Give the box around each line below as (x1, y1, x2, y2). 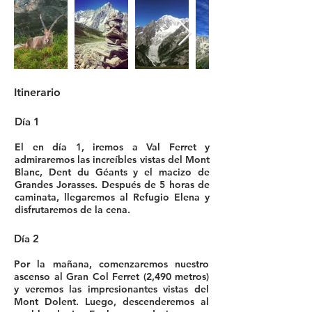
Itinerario (14, 86, 61, 99)
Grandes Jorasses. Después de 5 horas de (15, 178, 210, 191)
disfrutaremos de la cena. (15, 203, 130, 216)
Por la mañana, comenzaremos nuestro (14, 258, 209, 270)
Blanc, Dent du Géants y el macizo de (15, 166, 210, 178)
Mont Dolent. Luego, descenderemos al (14, 295, 209, 308)
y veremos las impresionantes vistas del (14, 283, 209, 295)
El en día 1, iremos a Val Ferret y (15, 141, 210, 153)
